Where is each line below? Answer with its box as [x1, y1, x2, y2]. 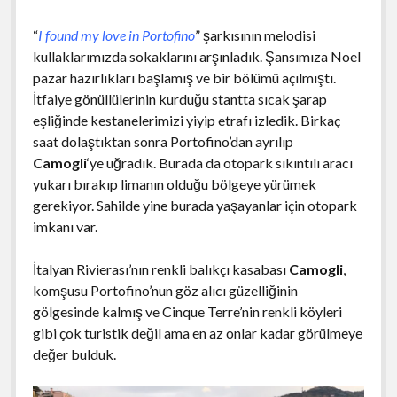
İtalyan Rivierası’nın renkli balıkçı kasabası [32, 260, 289, 277]
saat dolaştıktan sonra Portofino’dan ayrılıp [32, 132, 293, 150]
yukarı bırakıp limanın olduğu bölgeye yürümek [32, 175, 316, 192]
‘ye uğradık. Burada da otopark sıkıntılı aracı [86, 153, 353, 171]
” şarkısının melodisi [194, 26, 315, 43]
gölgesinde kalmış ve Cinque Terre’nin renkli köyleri [32, 302, 342, 320]
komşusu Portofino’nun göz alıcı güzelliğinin [32, 281, 298, 299]
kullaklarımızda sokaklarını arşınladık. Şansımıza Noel [32, 47, 361, 65]
